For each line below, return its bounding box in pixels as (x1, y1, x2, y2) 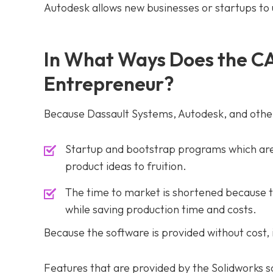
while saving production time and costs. (65, 202, 257, 216)
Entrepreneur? (44, 71, 174, 96)
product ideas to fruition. (65, 159, 186, 173)
